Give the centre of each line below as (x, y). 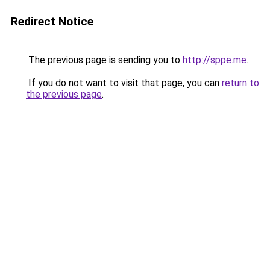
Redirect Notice (52, 21)
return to (240, 83)
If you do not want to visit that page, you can (124, 83)
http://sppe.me (215, 60)
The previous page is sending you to (104, 60)
